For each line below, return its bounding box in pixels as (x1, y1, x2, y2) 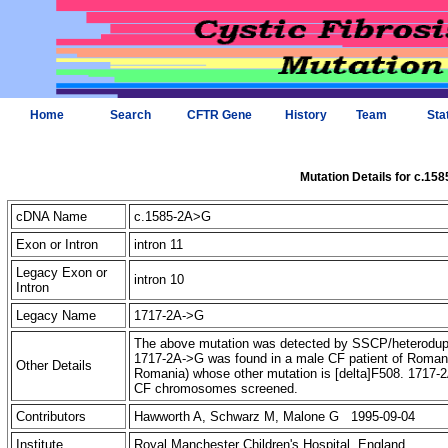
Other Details (16, 358, 92, 373)
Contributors (16, 409, 86, 424)
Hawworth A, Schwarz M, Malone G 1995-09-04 (134, 409, 415, 424)
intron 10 (134, 272, 188, 287)
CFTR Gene (186, 108, 252, 122)
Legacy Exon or (16, 265, 107, 280)
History (284, 108, 327, 122)
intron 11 (134, 237, 187, 252)
